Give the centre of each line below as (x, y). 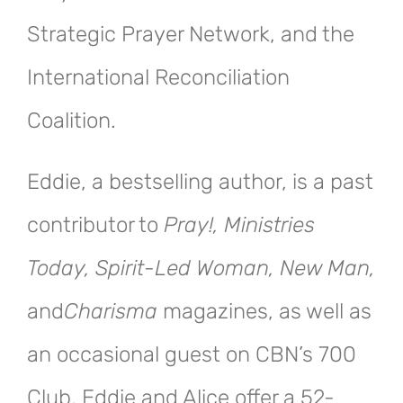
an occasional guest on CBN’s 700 (192, 354)
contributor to (95, 224)
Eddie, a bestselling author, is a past (200, 181)
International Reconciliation (158, 77)
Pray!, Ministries (239, 224)
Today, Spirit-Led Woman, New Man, (201, 268)
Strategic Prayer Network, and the (191, 34)
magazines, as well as (267, 311)
